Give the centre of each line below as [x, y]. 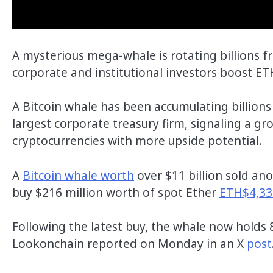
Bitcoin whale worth [78, 175]
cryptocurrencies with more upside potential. [137, 141]
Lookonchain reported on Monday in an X [129, 244]
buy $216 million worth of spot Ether [116, 192]
